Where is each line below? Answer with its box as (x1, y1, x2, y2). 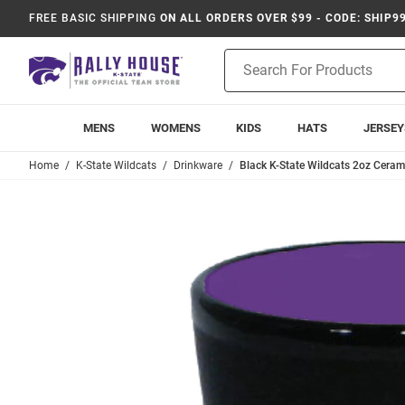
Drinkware (174, 159, 222, 172)
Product (224, 51, 269, 65)
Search (224, 70, 263, 84)
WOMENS (150, 121, 201, 135)
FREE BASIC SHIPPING (29, 12, 157, 24)
